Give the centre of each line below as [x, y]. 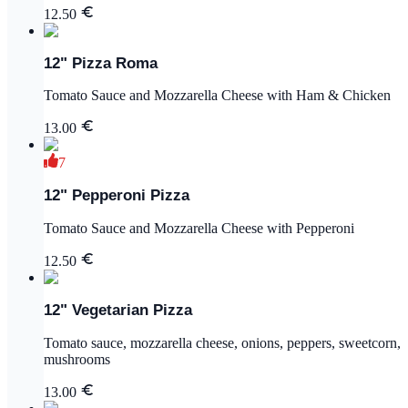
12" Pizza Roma [101, 63]
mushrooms [77, 359]
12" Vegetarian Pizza [118, 310]
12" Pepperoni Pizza [117, 196]
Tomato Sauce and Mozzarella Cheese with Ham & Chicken [217, 96]
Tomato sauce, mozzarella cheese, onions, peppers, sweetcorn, [222, 342]
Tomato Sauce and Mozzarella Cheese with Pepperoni [199, 229]
